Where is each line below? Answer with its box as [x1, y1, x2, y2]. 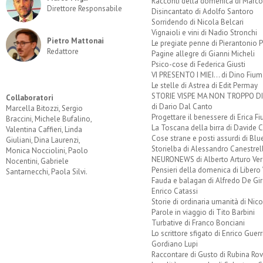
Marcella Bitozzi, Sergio [6, 103, 83, 114]
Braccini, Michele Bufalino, [6, 114, 92, 124]
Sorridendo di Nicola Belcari [151, 16, 244, 27]
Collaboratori [6, 93, 53, 103]
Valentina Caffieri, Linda [6, 124, 82, 135]
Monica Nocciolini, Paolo [6, 146, 88, 156]
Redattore [47, 46, 79, 56]
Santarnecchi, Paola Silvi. [6, 167, 87, 177]
